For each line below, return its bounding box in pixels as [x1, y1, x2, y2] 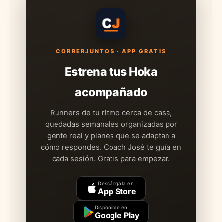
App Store [98, 186, 136, 196]
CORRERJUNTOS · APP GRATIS [55, 47, 166, 55]
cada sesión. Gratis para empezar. [52, 154, 170, 163]
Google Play [94, 210, 140, 220]
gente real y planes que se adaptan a [47, 131, 175, 140]
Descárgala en [98, 180, 134, 186]
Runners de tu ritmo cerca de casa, [50, 108, 172, 117]
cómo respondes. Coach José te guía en [41, 142, 181, 152]
